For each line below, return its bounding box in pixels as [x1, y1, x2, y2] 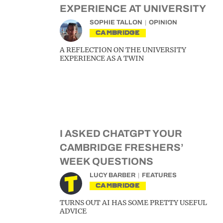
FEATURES [142, 172, 177, 179]
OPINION [149, 19, 177, 26]
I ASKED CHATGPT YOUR [60, 128, 182, 139]
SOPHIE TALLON [90, 19, 142, 26]
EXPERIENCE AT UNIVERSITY [60, 3, 206, 14]
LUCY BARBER [90, 172, 135, 179]
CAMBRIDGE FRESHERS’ [60, 142, 184, 153]
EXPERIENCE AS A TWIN [60, 54, 144, 63]
